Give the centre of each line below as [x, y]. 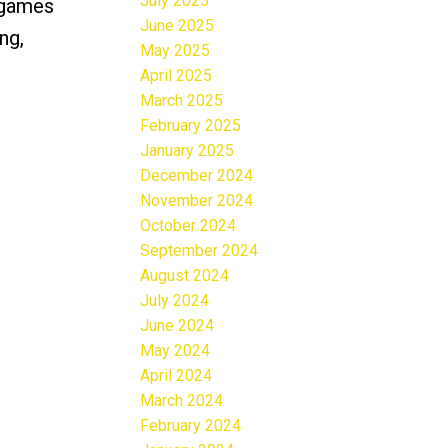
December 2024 [197, 175]
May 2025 [175, 50]
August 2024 [185, 275]
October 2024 [188, 225]
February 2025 [191, 125]
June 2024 [177, 325]
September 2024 [199, 250]
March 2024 [182, 400]
